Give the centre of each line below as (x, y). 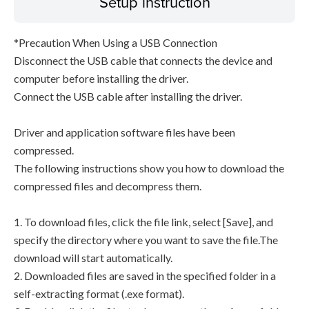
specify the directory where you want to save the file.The (146, 240)
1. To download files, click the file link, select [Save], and (143, 222)
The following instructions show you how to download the (149, 168)
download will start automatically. (93, 258)
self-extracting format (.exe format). (99, 293)
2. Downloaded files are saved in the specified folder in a (145, 276)
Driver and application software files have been (124, 132)
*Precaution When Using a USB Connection (116, 42)
